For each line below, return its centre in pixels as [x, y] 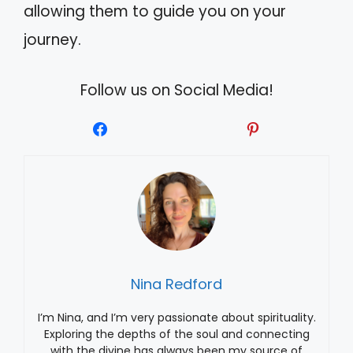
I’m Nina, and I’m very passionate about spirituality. [176, 318]
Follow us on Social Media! [176, 91]
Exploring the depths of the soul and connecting [176, 334]
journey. [52, 39]
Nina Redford [176, 284]
